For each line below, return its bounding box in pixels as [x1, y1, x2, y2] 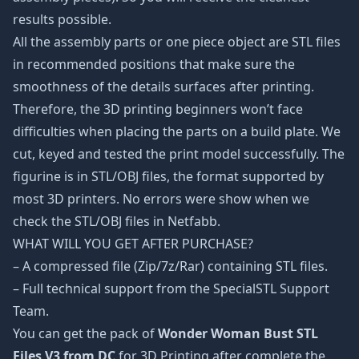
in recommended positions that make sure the [13, 55, 295, 73]
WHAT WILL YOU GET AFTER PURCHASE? [13, 235, 253, 252]
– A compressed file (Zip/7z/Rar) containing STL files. [13, 257, 328, 275]
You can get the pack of [13, 325, 158, 342]
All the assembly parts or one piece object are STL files [13, 33, 341, 50]
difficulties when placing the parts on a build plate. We [13, 123, 341, 140]
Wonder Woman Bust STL [158, 325, 318, 342]
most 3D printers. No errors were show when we [13, 190, 309, 208]
